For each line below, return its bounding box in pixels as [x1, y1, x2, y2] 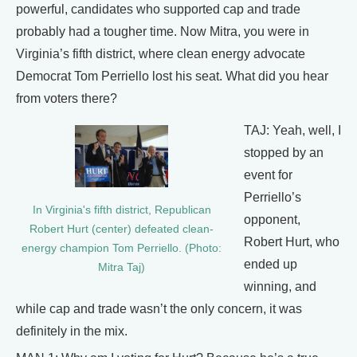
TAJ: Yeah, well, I [244, 124, 341, 137]
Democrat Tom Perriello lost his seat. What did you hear [16, 69, 328, 83]
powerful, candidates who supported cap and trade [16, 2, 300, 16]
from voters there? [16, 92, 117, 105]
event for [244, 168, 292, 182]
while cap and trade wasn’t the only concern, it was [16, 302, 302, 316]
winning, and [244, 280, 316, 293]
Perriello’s [244, 190, 301, 204]
